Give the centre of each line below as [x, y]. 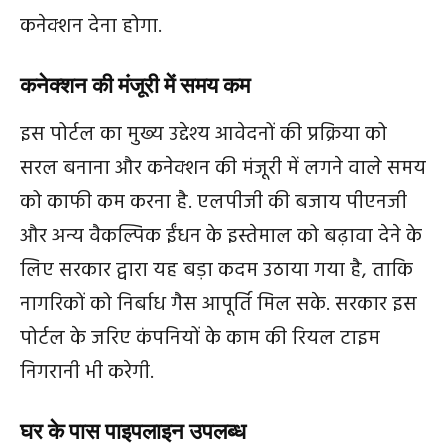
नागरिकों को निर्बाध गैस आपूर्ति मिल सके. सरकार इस [218, 305]
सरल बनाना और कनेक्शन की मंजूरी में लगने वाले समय [223, 169]
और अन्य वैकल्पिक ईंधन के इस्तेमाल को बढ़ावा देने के [221, 237]
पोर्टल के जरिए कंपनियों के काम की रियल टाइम [200, 339]
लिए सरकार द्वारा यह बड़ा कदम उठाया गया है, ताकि [216, 271]
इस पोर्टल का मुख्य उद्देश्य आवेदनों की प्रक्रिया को [203, 135]
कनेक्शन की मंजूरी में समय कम [135, 85]
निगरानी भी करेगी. [87, 373]
